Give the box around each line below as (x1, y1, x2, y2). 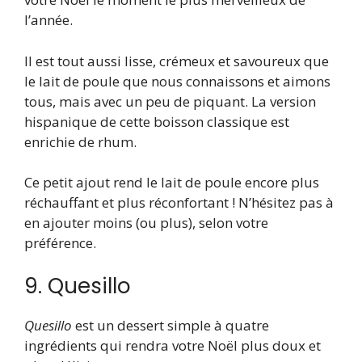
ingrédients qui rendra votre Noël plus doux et (24, 335, 321, 355)
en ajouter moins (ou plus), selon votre (24, 213, 268, 233)
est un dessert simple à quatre (72, 315, 269, 335)
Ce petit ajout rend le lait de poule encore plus (24, 173, 319, 192)
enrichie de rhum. (24, 132, 137, 151)
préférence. (24, 234, 96, 253)
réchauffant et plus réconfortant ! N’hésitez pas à (24, 193, 334, 213)
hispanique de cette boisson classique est (24, 112, 289, 131)
